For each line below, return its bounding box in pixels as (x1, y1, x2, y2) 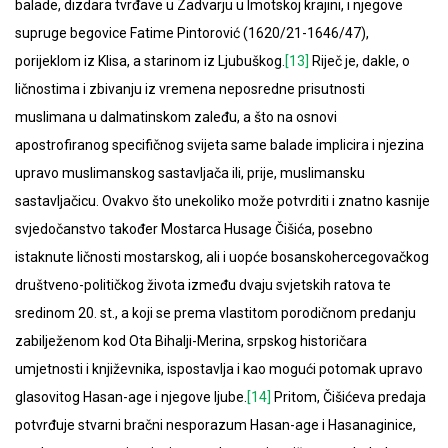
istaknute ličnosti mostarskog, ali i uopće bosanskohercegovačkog (15, 249, 429, 266)
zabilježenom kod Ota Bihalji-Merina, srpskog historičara (15, 333, 367, 350)
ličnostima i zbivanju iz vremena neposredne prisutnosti (15, 81, 365, 98)
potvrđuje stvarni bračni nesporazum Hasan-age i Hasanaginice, (15, 417, 416, 434)
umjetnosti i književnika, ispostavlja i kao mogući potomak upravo (15, 361, 423, 378)
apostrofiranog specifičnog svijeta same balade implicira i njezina (15, 137, 424, 154)
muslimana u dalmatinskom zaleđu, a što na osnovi (15, 109, 337, 126)
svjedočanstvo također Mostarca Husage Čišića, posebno (15, 221, 373, 238)
